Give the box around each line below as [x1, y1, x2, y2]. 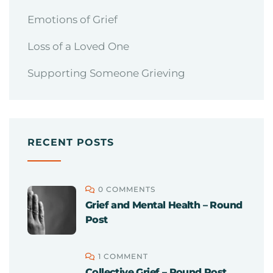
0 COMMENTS [98, 185, 155, 194]
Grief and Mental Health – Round [85, 199, 243, 211]
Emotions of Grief [27, 13, 118, 26]
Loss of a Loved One [27, 40, 129, 52]
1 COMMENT [98, 252, 148, 261]
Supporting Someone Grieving [27, 67, 185, 79]
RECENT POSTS [27, 136, 114, 148]
